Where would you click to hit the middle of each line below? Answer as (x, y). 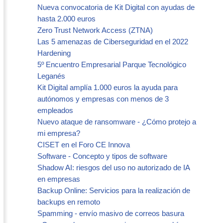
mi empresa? (59, 133)
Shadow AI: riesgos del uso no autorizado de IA (113, 167)
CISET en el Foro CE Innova (84, 144)
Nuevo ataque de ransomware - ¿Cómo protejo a (117, 121)
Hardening (54, 53)
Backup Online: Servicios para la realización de (114, 190)
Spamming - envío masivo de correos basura (111, 213)
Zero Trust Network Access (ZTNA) (95, 30)
